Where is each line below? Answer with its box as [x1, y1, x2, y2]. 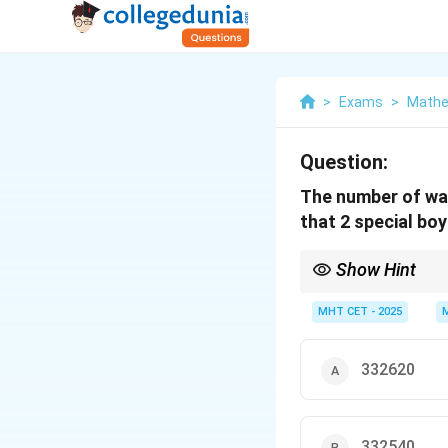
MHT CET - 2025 [318, 305, 402, 318]
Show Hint [336, 259, 416, 280]
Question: [300, 150, 388, 174]
